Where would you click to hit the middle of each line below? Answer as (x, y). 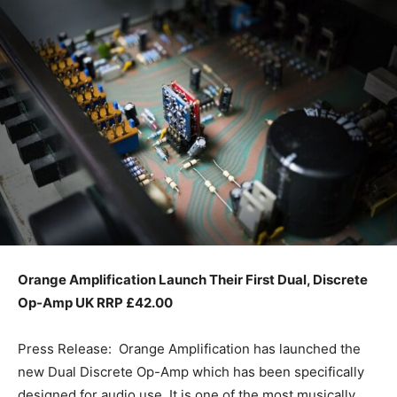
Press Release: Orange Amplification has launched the (189, 348)
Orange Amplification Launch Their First (148, 279)
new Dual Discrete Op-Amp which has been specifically (191, 371)
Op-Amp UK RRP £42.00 (95, 302)
